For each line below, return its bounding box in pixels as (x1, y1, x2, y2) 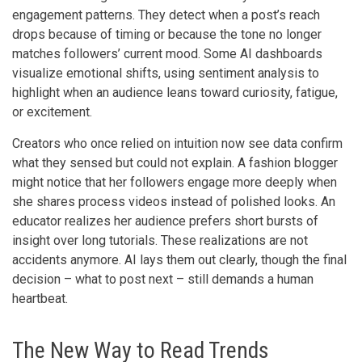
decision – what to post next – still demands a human (12, 271, 314, 287)
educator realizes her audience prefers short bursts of (12, 213, 318, 229)
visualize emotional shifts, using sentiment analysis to (12, 65, 319, 81)
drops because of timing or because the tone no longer (12, 26, 322, 42)
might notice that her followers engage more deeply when (12, 174, 337, 190)
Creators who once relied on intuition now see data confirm (12, 135, 343, 151)
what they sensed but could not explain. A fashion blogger (12, 154, 338, 170)
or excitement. (12, 103, 92, 120)
